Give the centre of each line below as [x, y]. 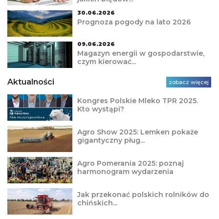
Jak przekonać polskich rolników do [143, 195]
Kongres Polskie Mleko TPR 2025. [137, 101]
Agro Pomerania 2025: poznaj [130, 164]
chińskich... [97, 203]
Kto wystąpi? [100, 109]
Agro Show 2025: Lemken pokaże [137, 132]
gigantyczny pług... [111, 141]
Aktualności [31, 82]
